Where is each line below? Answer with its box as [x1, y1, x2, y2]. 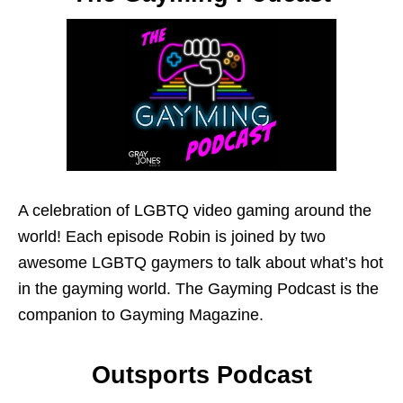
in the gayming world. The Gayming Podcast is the [18, 279, 379, 298]
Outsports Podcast [91, 361, 312, 389]
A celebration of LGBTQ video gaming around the [18, 201, 372, 219]
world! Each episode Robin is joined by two [18, 227, 326, 246]
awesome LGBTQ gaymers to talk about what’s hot [18, 253, 383, 272]
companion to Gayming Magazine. [18, 305, 264, 324]
